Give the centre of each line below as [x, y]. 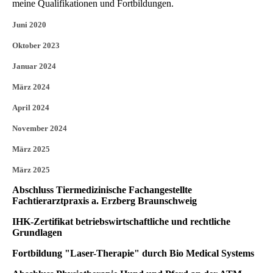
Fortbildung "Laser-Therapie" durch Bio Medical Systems [133, 253]
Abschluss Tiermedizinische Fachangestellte [102, 190]
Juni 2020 [29, 25]
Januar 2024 [34, 66]
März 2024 [31, 87]
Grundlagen [37, 233]
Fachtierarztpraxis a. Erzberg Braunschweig [105, 201]
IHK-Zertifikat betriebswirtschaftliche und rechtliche [121, 222]
